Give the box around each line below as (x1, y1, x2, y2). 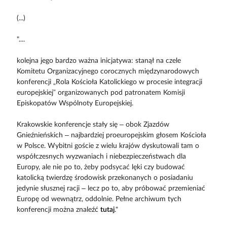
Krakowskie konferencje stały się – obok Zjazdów (16, 121, 169, 128)
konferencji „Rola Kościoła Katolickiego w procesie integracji (16, 78, 202, 86)
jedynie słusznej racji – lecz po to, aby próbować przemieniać (16, 184, 205, 192)
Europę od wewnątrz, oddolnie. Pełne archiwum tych (16, 195, 181, 203)
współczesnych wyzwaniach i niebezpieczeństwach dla (16, 153, 186, 160)
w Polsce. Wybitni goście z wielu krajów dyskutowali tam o (16, 142, 199, 149)
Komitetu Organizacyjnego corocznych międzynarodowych (16, 67, 199, 75)
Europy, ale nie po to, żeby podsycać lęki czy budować (16, 163, 185, 171)
